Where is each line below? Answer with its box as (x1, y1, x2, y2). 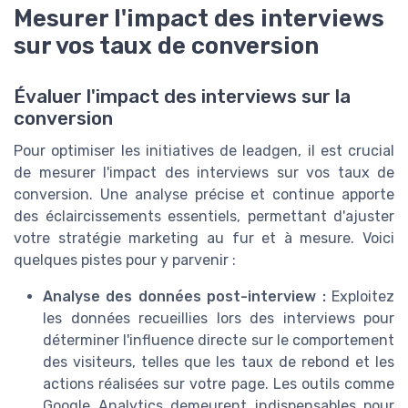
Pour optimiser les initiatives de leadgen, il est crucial (14, 142, 394, 160)
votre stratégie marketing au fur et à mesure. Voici (14, 229, 394, 248)
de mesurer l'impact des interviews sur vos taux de (14, 164, 394, 182)
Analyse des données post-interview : (43, 288, 326, 306)
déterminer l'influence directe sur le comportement (43, 331, 394, 350)
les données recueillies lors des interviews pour (43, 310, 394, 328)
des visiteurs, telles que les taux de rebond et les (43, 353, 394, 372)
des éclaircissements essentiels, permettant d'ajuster (14, 208, 394, 226)
